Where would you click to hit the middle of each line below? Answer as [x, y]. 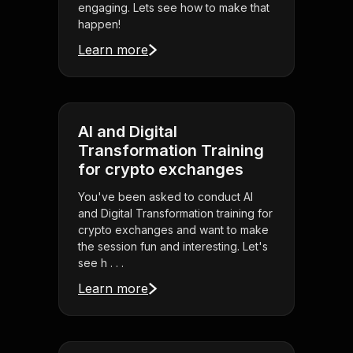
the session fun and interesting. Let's [173, 247]
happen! [99, 24]
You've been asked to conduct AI [165, 197]
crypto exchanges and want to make [173, 230]
